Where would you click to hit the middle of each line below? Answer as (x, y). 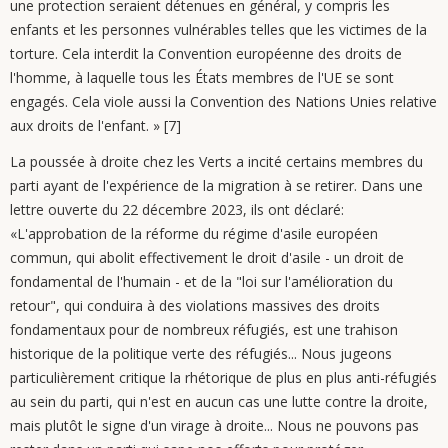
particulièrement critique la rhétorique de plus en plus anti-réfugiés (223, 377)
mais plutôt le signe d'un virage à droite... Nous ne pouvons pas (214, 425)
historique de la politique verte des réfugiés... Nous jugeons (201, 353)
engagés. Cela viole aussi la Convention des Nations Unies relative (223, 101)
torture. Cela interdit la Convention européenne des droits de (206, 53)
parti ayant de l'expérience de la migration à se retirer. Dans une (216, 185)
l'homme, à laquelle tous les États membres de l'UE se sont (202, 77)
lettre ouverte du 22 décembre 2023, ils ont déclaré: (177, 209)
